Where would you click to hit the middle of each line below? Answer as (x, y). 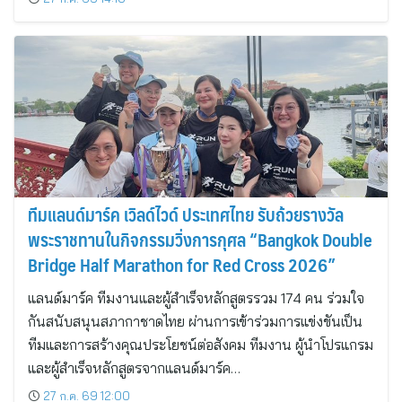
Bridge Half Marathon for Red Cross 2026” (182, 265)
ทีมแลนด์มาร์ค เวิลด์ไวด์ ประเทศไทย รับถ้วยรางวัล (186, 214)
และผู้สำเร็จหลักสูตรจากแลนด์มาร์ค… (134, 368)
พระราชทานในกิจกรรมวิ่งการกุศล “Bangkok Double (200, 240)
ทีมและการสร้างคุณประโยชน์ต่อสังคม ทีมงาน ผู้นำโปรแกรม (201, 345)
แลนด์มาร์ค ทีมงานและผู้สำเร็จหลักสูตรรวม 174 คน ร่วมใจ (196, 298)
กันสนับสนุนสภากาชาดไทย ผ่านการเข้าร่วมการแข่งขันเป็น (195, 321)
